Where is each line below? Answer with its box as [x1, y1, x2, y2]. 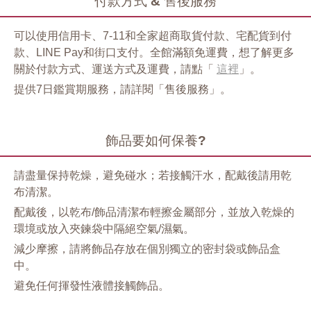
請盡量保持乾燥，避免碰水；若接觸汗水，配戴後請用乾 [14, 169, 292, 182]
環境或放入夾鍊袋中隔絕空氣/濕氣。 [14, 223, 194, 235]
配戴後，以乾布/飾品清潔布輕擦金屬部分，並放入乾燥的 [14, 206, 294, 219]
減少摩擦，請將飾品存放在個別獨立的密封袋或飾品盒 [14, 243, 280, 255]
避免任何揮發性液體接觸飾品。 [14, 280, 169, 292]
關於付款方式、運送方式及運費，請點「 [14, 63, 217, 76]
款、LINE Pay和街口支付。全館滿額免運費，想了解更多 [14, 47, 294, 59]
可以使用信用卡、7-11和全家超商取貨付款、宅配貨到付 [14, 30, 292, 42]
